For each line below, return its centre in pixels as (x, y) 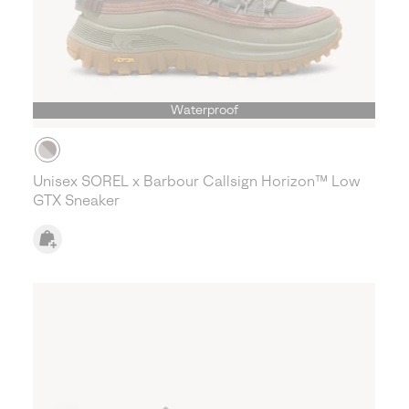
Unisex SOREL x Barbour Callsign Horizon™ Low (197, 181)
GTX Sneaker (77, 200)
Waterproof (204, 110)
